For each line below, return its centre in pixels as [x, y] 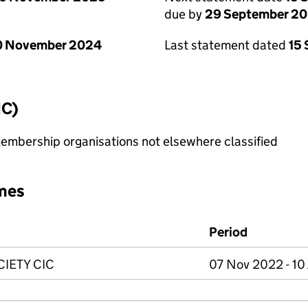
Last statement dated [227, 45]
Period [228, 232]
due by [185, 14]
